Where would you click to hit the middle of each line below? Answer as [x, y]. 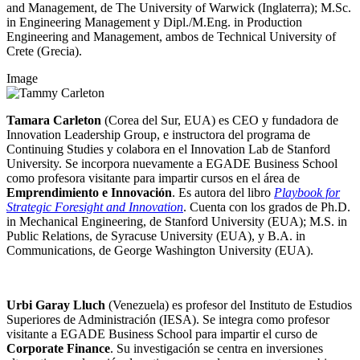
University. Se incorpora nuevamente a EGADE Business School [172, 164]
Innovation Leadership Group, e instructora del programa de [158, 135]
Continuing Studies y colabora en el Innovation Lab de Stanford [168, 149]
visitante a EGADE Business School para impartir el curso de [162, 334]
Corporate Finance [58, 349]
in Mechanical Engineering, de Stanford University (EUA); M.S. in [177, 222]
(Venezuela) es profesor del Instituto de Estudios [229, 305]
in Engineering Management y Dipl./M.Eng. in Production [154, 22]
